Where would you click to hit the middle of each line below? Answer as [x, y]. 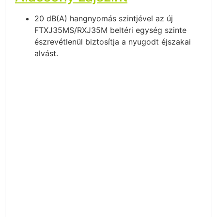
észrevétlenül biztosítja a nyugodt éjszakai [113, 42]
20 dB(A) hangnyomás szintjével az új [104, 19]
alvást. [46, 54]
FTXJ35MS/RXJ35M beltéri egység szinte [110, 30]
